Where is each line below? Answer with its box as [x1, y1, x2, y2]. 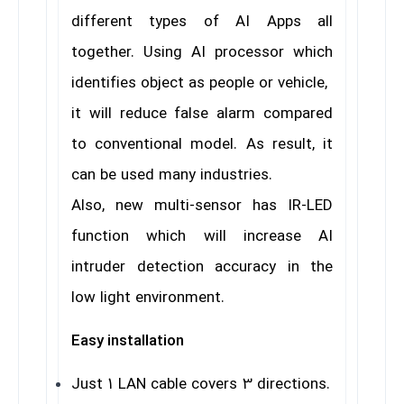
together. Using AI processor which [71, 41, 333, 65]
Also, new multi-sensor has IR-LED [71, 195, 333, 218]
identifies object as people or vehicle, [71, 72, 327, 96]
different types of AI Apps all [71, 11, 333, 34]
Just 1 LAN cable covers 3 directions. [71, 373, 330, 397]
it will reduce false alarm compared [71, 103, 333, 126]
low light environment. [71, 287, 225, 310]
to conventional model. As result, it [71, 133, 333, 157]
